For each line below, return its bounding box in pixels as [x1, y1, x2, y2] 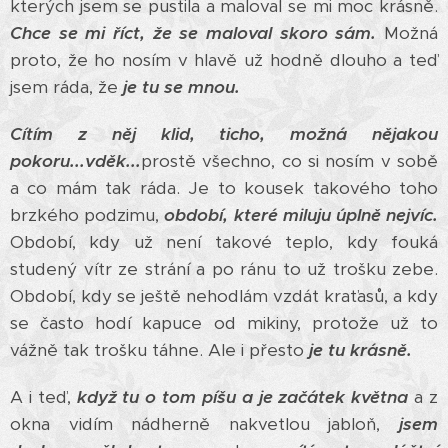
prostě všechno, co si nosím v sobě [141, 150, 438, 172]
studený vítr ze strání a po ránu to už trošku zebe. [10, 258, 438, 280]
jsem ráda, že [10, 76, 123, 98]
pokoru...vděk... [10, 150, 141, 172]
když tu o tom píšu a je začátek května [76, 386, 409, 408]
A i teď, [10, 386, 77, 408]
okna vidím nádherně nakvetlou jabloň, [10, 413, 399, 435]
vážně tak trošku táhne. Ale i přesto [10, 339, 304, 361]
